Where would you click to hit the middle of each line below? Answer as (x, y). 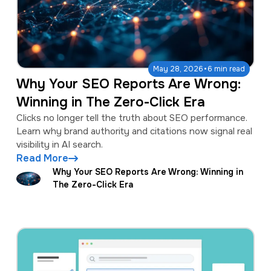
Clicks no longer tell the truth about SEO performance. (132, 118)
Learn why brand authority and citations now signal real (134, 132)
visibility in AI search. (59, 145)
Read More (42, 158)
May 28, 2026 (178, 69)
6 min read (227, 69)
